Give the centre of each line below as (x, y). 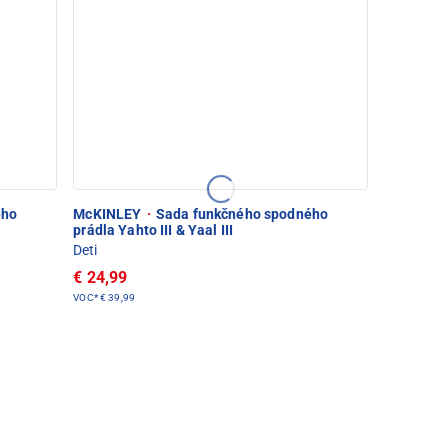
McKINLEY (109, 213)
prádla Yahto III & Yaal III (153, 229)
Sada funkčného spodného (240, 213)
